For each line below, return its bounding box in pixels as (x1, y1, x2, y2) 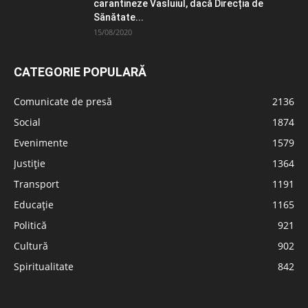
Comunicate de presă (14, 94, 112, 108)
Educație (14, 197, 54, 211)
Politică (14, 218, 47, 232)
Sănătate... (93, 11, 144, 23)
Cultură (14, 239, 48, 252)
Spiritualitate (14, 259, 74, 273)
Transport (14, 177, 59, 190)
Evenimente (14, 135, 68, 149)
